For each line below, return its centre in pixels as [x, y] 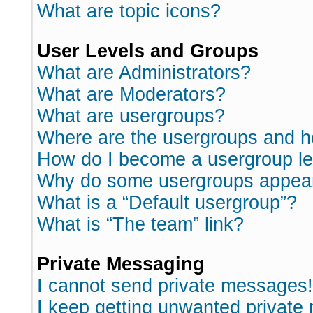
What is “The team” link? [140, 224]
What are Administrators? [144, 73]
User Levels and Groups [148, 51]
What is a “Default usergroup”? [167, 203]
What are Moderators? [131, 94]
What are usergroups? [131, 116]
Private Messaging [121, 264]
